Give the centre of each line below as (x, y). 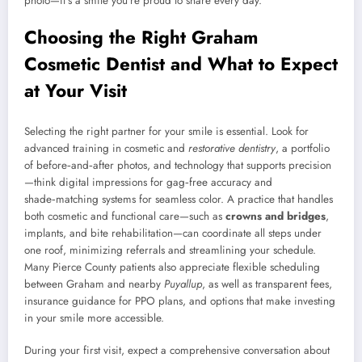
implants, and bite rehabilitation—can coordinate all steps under (173, 233)
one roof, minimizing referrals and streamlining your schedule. (170, 250)
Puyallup (183, 284)
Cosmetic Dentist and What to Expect (181, 64)
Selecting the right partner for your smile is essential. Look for (166, 131)
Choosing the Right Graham (141, 38)
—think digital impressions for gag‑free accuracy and (148, 182)
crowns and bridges (276, 216)
